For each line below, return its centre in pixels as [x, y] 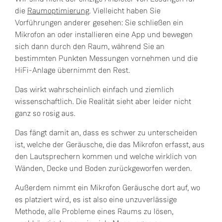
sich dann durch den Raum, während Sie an [90, 46]
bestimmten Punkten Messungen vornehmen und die [106, 58]
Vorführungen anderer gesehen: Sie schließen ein [99, 23]
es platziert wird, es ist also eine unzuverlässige [96, 199]
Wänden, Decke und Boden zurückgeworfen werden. [103, 168]
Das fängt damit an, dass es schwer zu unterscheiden [106, 133]
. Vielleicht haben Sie [125, 11]
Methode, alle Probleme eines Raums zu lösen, [94, 211]
